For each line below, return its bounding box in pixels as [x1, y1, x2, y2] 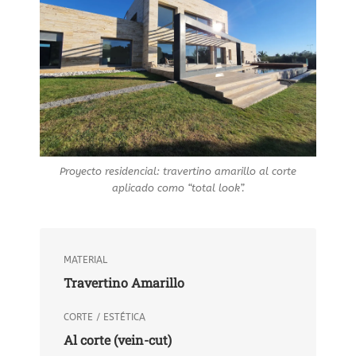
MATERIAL [64, 254, 107, 266]
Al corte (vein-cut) [64, 331, 172, 349]
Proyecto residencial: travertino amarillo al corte [60, 165, 296, 178]
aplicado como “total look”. [111, 182, 245, 195]
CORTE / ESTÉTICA [64, 311, 145, 323]
